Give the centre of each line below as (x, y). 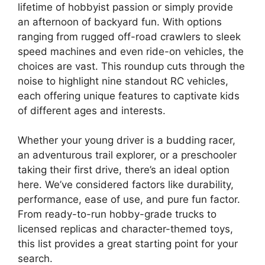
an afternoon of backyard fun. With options (120, 22)
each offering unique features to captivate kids (129, 96)
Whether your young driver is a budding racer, (127, 140)
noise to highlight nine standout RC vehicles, (123, 81)
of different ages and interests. (92, 110)
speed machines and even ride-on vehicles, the (131, 51)
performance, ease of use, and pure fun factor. (129, 199)
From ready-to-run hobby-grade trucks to (117, 214)
